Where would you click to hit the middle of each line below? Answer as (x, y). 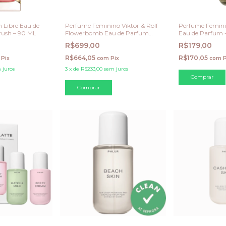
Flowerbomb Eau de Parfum (107, 33)
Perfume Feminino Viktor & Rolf (111, 25)
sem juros (116, 69)
